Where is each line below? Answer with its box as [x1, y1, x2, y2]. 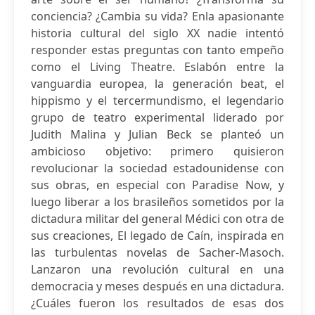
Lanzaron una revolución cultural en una [31, 262, 284, 277]
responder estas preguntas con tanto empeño [31, 42, 284, 58]
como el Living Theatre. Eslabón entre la [31, 59, 284, 75]
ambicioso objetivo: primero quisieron [31, 143, 284, 159]
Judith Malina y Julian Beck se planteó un [31, 127, 284, 142]
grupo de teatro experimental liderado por [31, 110, 284, 125]
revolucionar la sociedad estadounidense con [31, 160, 284, 176]
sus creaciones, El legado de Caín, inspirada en [31, 228, 284, 243]
